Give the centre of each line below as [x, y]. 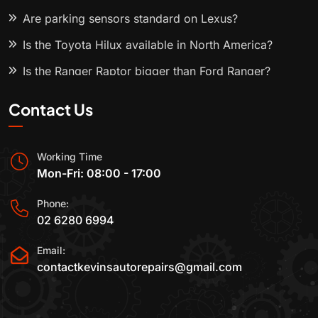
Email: [51, 250]
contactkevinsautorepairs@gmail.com [139, 267]
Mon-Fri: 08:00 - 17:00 [99, 174]
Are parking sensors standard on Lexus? [130, 19]
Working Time [70, 157]
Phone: [53, 204]
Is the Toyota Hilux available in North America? [148, 45]
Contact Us [51, 110]
